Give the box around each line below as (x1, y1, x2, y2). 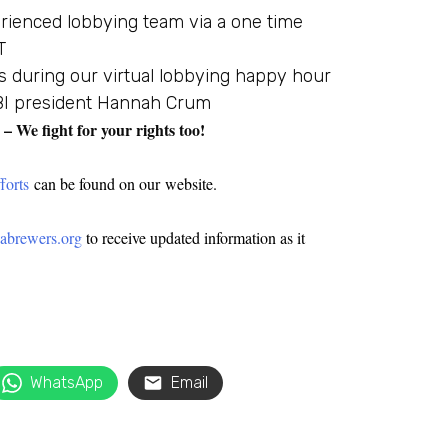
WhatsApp (30, 373, 103, 393)
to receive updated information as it (82, 227, 305, 249)
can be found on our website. (29, 173, 227, 195)
